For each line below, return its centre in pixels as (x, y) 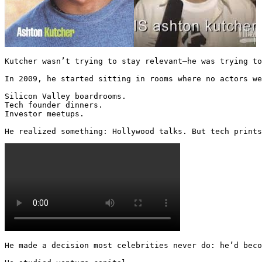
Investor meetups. (44, 113)
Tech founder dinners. (54, 105)
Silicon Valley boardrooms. (65, 96)
